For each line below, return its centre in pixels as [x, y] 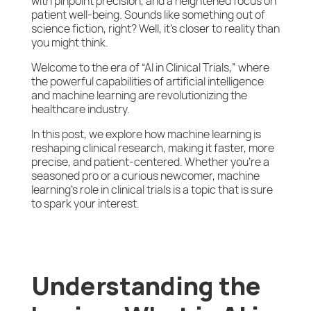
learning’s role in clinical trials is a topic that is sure [152, 190]
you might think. [69, 43]
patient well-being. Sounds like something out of [148, 15]
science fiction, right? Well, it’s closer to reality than [155, 29]
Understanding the [146, 286]
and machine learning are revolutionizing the [139, 95]
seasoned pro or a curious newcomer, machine [145, 176]
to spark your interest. [85, 204]
